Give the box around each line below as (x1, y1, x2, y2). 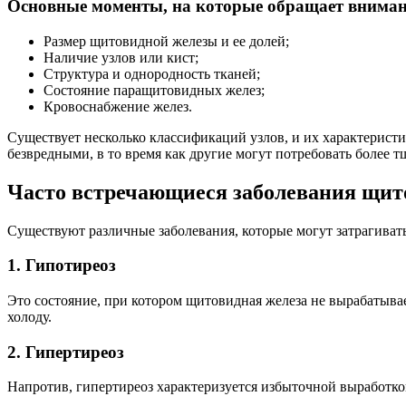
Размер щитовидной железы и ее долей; (43, 33, 289, 49)
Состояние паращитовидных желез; (43, 82, 265, 98)
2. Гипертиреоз (7, 342, 124, 362)
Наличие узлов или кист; (43, 49, 198, 65)
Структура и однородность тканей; (43, 65, 260, 82)
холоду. (7, 308, 52, 324)
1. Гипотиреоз (7, 256, 116, 275)
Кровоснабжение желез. (43, 98, 192, 114)
